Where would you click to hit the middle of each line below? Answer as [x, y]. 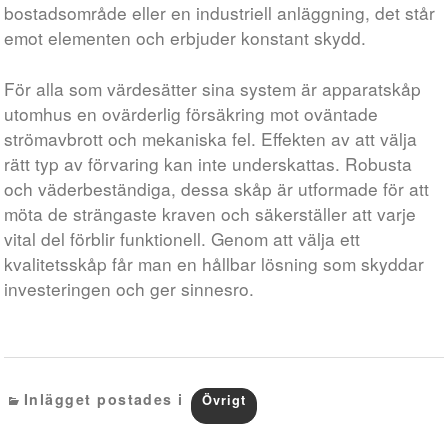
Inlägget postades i [106, 399]
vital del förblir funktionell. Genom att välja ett [182, 238]
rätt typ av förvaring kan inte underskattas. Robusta [208, 163]
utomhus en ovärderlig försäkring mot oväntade [191, 113]
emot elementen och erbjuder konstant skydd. [185, 37]
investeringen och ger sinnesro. [129, 288]
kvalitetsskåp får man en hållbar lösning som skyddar [214, 263]
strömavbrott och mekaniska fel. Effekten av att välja [211, 138]
